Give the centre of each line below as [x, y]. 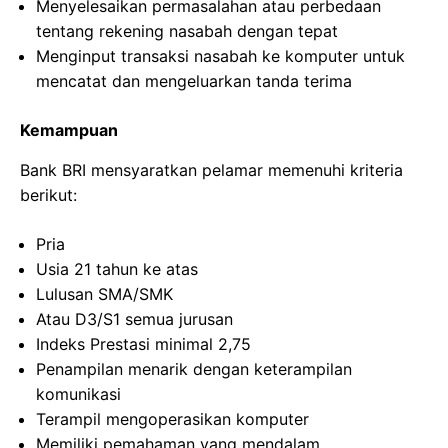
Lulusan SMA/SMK [104, 294]
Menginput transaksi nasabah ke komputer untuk [220, 56]
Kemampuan [69, 130]
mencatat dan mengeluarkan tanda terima [194, 81]
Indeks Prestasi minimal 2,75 [143, 344]
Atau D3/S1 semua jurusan [134, 319]
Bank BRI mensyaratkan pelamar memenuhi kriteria [211, 170]
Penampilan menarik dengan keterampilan [194, 369]
